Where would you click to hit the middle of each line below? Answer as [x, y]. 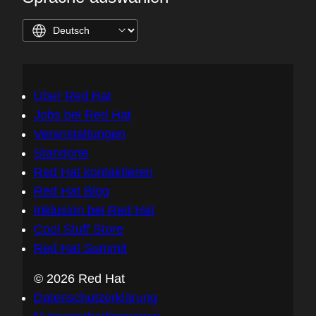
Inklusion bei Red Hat [94, 210]
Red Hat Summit [80, 248]
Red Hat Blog [72, 191]
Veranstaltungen [80, 134]
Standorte [61, 153]
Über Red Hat [73, 96]
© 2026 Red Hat [79, 278]
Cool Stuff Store [79, 229]
